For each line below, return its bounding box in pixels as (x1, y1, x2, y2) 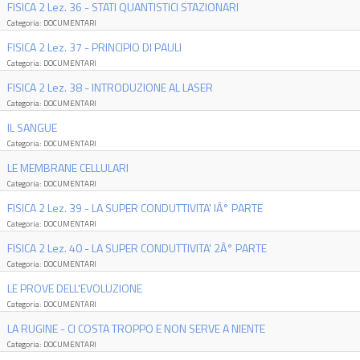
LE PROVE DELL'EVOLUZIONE (6, 280, 142, 297)
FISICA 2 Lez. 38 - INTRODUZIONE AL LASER (6, 79, 213, 96)
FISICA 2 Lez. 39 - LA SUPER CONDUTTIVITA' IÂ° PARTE (6, 199, 263, 216)
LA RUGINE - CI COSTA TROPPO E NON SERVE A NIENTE (6, 320, 265, 337)
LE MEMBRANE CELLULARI (6, 159, 129, 176)
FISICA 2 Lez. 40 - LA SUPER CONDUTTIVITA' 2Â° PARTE (6, 239, 267, 256)
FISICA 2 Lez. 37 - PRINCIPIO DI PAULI (6, 39, 182, 55)
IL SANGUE (6, 119, 57, 136)
